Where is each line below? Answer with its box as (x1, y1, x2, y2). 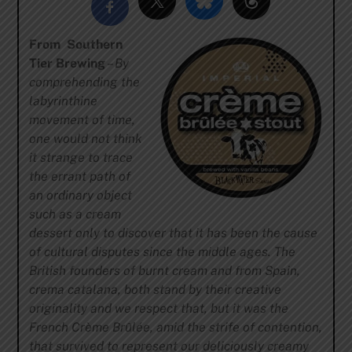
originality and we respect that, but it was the (28, 301, 288, 317)
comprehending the (28, 75, 140, 90)
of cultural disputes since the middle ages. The (28, 244, 295, 260)
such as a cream (28, 207, 121, 222)
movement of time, (28, 112, 135, 128)
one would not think (28, 131, 142, 147)
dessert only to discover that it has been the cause (28, 225, 317, 241)
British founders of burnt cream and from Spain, (28, 263, 300, 279)
